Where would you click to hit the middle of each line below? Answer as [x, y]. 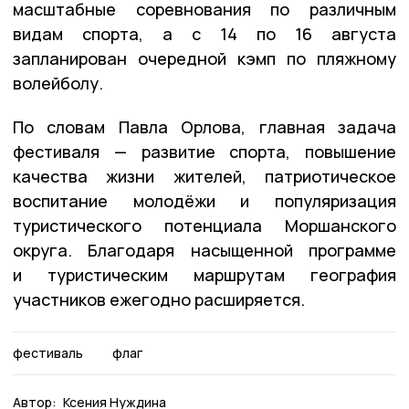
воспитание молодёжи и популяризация [204, 200]
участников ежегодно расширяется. [159, 299]
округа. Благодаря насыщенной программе [204, 250]
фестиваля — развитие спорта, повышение [204, 151]
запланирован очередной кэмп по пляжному [204, 58]
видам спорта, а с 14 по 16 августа [204, 33]
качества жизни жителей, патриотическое [204, 176]
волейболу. [58, 83]
